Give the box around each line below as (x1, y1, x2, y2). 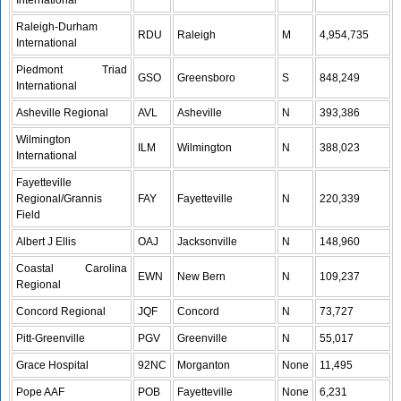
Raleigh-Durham (16, 21, 98, 33)
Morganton (177, 359, 231, 371)
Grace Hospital (16, 359, 90, 371)
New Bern (177, 270, 226, 283)
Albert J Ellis (16, 235, 77, 248)
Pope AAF (16, 386, 65, 398)
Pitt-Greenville (16, 332, 86, 345)
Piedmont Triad (16, 64, 128, 76)
